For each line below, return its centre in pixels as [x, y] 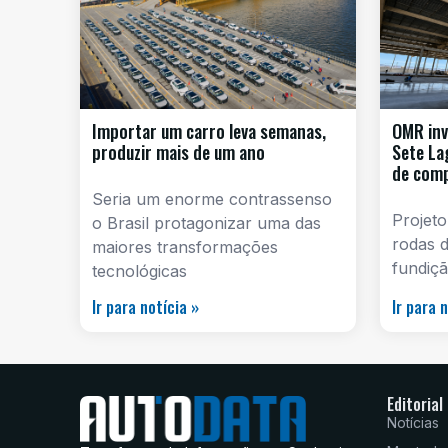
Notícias [412, 423]
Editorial [414, 404]
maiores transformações [185, 247]
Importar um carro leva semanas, [209, 131]
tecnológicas [139, 271]
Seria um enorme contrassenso [212, 199]
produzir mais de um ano [178, 152]
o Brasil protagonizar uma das [206, 223]
